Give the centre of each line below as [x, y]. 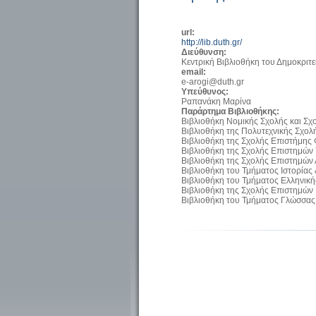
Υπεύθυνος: [206, 92]
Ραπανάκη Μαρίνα [216, 102]
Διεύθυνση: [205, 53]
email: [195, 72]
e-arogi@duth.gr [213, 82]
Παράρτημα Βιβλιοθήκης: [231, 112]
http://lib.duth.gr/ [212, 43]
